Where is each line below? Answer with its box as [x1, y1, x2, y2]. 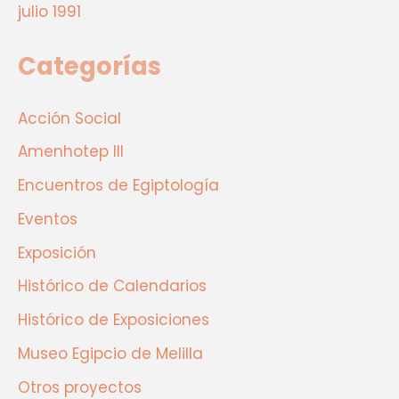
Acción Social [18, 107, 121, 129]
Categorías [18, 48, 161, 84]
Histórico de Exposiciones [18, 309, 209, 331]
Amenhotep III [18, 141, 124, 163]
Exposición [18, 241, 96, 264]
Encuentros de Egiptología [18, 175, 219, 197]
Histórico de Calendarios [18, 275, 207, 297]
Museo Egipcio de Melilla [18, 342, 203, 364]
